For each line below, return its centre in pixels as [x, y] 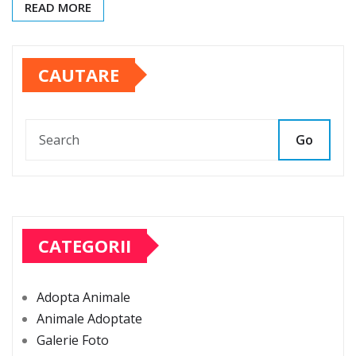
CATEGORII [85, 245]
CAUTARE [79, 74]
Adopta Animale [83, 297]
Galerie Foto [73, 340]
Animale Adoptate [89, 318]
